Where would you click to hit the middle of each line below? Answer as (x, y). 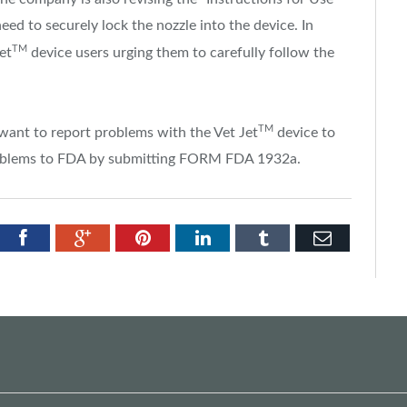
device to (304, 133)
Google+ (122, 238)
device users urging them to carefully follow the (181, 53)
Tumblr (294, 238)
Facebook (61, 238)
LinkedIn (243, 238)
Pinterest (182, 238)
